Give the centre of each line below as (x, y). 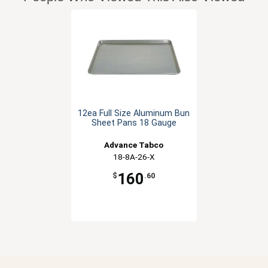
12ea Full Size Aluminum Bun (134, 113)
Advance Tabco (134, 144)
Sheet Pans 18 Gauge (134, 123)
